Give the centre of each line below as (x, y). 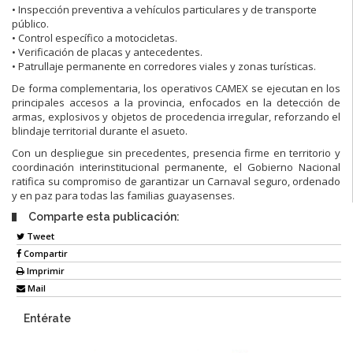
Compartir (45, 254)
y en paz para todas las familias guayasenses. (123, 195)
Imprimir (45, 271)
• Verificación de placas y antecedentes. (107, 52)
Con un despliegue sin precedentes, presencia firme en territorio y (176, 152)
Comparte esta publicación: (104, 216)
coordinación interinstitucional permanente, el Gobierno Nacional (176, 167)
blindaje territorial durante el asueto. (100, 130)
